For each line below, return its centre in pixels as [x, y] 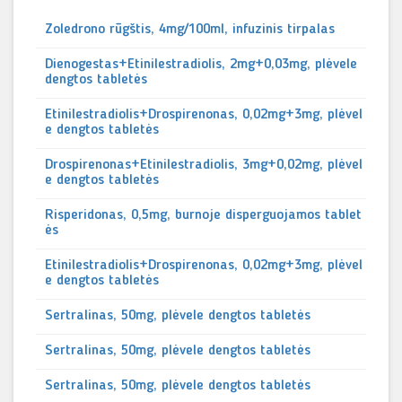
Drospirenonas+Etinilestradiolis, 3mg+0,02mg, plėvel [204, 165]
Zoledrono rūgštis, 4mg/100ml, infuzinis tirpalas [190, 30]
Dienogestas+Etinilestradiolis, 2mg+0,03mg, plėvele [201, 65]
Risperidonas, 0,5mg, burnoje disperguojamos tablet [203, 215]
